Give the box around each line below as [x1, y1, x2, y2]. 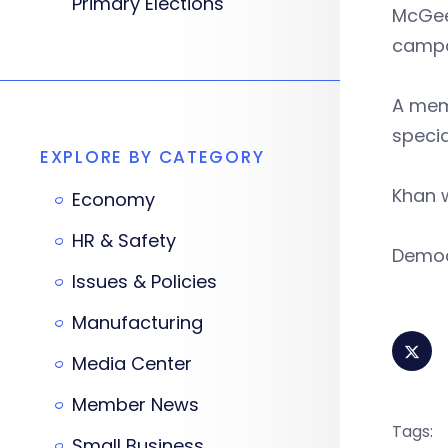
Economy [72, 187, 155, 212]
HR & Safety [72, 228, 176, 253]
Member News [72, 392, 199, 417]
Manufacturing [72, 310, 203, 335]
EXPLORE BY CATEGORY [40, 145, 265, 169]
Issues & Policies [72, 269, 217, 294]
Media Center [72, 351, 192, 376]
